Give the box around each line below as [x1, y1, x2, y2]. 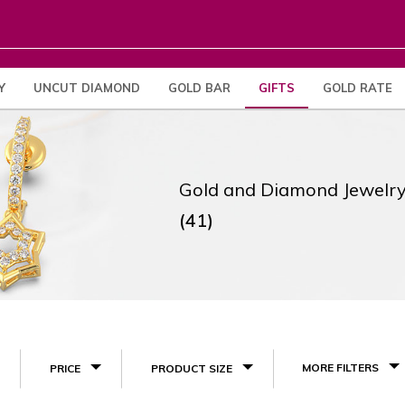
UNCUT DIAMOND [33, 80, 140, 95]
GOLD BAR [168, 80, 231, 95]
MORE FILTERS [302, 361, 379, 374]
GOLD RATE [323, 80, 392, 95]
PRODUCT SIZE [151, 362, 232, 375]
